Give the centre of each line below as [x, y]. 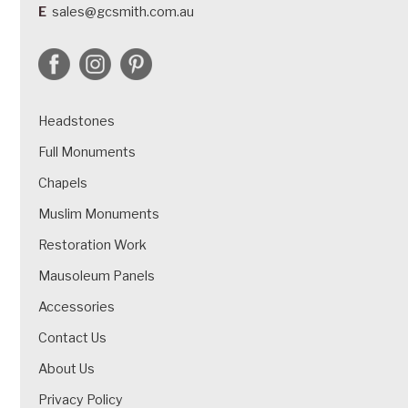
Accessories [77, 306]
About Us [67, 368]
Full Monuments [87, 152]
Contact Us [73, 337]
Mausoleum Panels [97, 275]
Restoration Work [93, 245]
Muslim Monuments [99, 214]
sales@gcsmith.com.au [123, 11]
